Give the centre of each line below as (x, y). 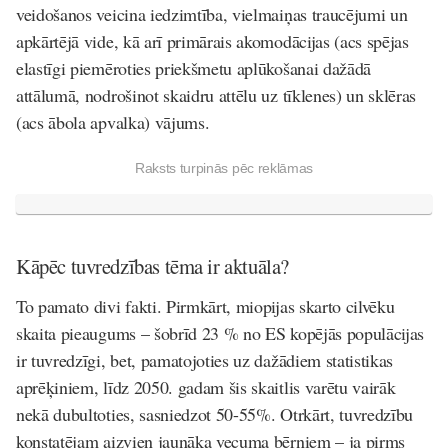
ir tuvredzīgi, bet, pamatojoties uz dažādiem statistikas (205, 360)
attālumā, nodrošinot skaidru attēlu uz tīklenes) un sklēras (216, 94)
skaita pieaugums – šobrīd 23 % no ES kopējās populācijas (220, 333)
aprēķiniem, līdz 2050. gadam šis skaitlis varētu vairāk (206, 387)
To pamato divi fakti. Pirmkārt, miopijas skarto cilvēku (205, 306)
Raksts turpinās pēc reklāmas (224, 167)
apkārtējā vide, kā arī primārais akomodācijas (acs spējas (212, 40)
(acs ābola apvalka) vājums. (113, 121)
